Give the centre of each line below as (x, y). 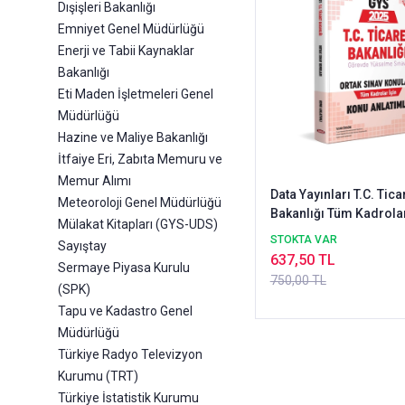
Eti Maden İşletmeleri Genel (136, 94)
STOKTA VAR (303, 240)
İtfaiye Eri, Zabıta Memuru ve (140, 160)
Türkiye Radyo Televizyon (130, 355)
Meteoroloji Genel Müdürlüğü (140, 203)
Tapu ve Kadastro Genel (125, 311)
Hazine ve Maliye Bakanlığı (133, 138)
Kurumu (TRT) (98, 377)
